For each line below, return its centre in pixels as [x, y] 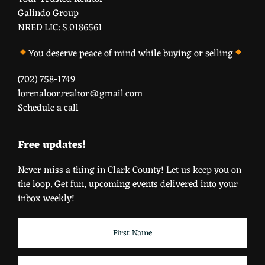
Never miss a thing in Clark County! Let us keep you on [130, 170]
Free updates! [52, 145]
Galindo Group [48, 13]
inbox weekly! [46, 198]
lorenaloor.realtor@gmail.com [80, 94]
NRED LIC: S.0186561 [60, 28]
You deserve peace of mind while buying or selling [131, 54]
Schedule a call [48, 108]
